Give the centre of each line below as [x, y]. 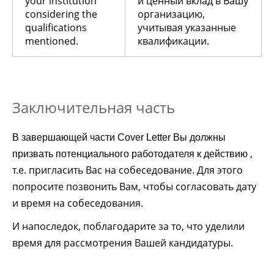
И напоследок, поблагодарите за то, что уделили [128, 226]
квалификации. [173, 41]
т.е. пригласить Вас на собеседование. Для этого [128, 170]
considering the [61, 14]
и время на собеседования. [78, 203]
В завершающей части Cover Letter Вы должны [119, 137]
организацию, [171, 14]
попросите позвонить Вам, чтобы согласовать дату [134, 186]
